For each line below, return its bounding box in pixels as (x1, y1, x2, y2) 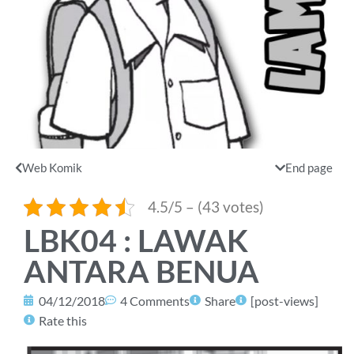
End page (284, 160, 333, 175)
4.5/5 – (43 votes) (148, 197, 264, 216)
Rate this (39, 312, 87, 328)
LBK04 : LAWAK (24, 221, 248, 258)
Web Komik (22, 160, 82, 175)
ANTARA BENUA (24, 252, 259, 289)
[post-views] (250, 292, 318, 308)
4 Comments (120, 292, 190, 308)
